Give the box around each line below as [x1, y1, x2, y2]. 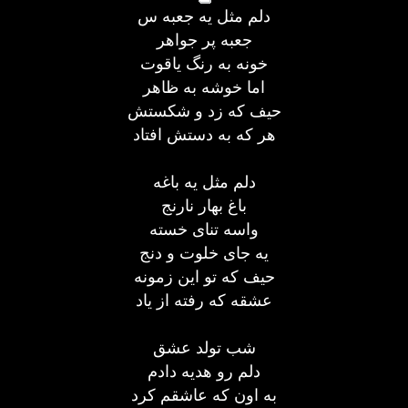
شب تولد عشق [152, 338, 256, 357]
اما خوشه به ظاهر [143, 77, 265, 97]
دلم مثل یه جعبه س [138, 6, 270, 25]
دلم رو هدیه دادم [148, 362, 260, 381]
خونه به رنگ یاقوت [140, 54, 268, 73]
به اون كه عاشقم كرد [131, 385, 277, 404]
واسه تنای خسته [149, 219, 259, 239]
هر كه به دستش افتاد [132, 125, 276, 144]
